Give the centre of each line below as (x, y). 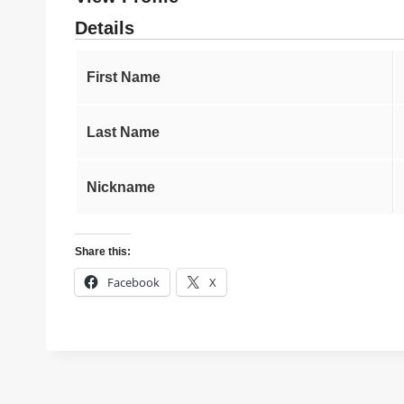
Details (105, 28)
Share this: (103, 251)
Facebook (133, 282)
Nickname (121, 187)
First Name (124, 77)
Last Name (124, 132)
